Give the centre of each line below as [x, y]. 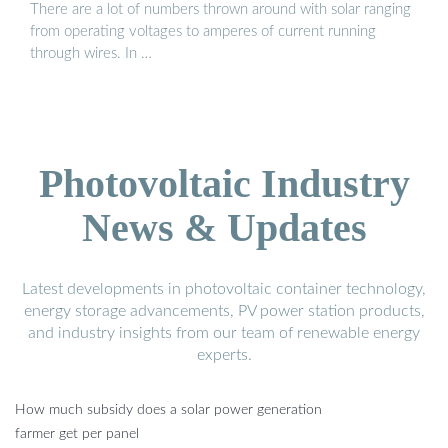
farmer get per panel [77, 433]
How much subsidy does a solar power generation [168, 409]
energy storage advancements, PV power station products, [224, 310]
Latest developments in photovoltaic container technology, [224, 288]
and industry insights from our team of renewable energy [224, 332]
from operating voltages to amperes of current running [203, 31]
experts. [224, 354]
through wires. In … [91, 53]
